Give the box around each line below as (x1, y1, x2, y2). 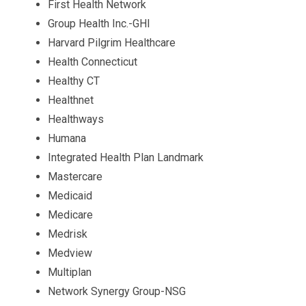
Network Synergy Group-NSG (48, 285, 186, 298)
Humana (48, 132, 86, 145)
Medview (48, 247, 92, 260)
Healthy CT (48, 74, 100, 87)
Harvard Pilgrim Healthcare (48, 36, 176, 49)
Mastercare (48, 170, 102, 183)
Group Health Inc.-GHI (48, 17, 150, 30)
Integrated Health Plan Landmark (48, 151, 204, 164)
